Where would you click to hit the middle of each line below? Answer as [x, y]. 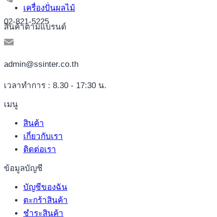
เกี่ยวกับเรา [43, 137]
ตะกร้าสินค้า [46, 201]
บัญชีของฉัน [45, 187]
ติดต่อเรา [40, 150]
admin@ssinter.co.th [41, 64]
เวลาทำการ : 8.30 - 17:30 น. [55, 86]
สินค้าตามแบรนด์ [35, 27]
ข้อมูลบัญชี [23, 169]
